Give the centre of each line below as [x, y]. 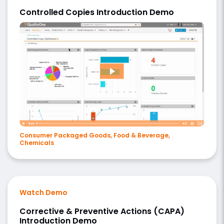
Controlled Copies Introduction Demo [97, 12]
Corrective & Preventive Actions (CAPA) [102, 211]
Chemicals [37, 143]
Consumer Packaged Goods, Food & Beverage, [95, 135]
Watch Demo [43, 193]
